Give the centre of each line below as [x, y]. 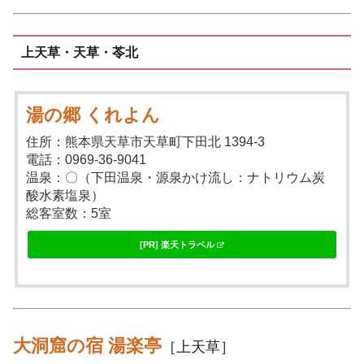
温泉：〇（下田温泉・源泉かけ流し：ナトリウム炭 [176, 177]
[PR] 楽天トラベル [177, 244]
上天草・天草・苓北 [79, 52]
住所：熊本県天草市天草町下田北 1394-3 [146, 141]
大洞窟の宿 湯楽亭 [87, 345]
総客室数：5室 [69, 213]
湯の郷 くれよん [93, 115]
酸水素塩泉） [65, 195]
